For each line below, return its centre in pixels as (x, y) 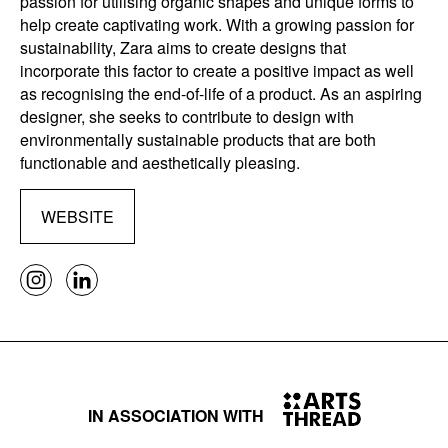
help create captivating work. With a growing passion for (217, 24)
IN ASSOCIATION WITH (177, 415)
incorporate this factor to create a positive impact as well (217, 70)
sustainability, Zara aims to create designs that (183, 47)
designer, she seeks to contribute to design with (187, 116)
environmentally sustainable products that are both (198, 139)
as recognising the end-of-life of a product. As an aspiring (221, 93)
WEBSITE (77, 216)
